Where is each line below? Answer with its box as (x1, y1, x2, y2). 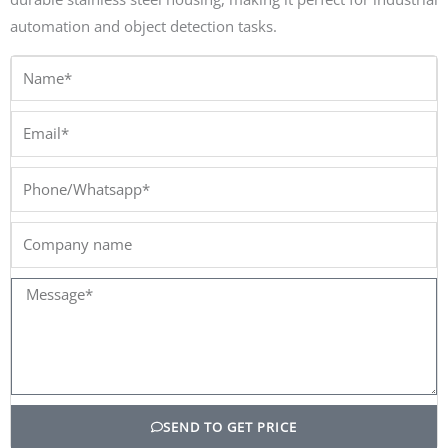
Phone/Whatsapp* (10, 168, 137, 189)
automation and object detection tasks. (10, 15, 277, 36)
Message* (10, 279, 77, 300)
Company (10, 224, 76, 245)
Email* (10, 113, 56, 134)
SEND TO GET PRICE (163, 417, 298, 436)
